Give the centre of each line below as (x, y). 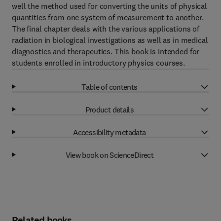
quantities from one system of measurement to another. (108, 17)
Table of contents (110, 87)
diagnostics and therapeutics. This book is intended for (106, 51)
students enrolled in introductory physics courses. (98, 63)
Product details (110, 109)
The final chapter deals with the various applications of (106, 29)
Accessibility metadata (110, 132)
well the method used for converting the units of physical (110, 6)
